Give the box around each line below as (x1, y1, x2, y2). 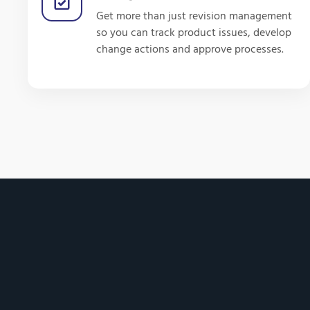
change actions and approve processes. (96, 40, 284, 59)
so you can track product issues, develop (96, 24, 291, 42)
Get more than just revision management (96, 7, 292, 26)
